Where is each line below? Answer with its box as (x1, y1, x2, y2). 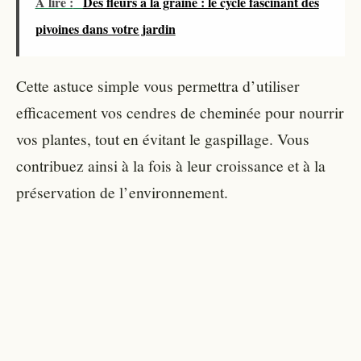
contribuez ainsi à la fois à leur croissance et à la (16, 154, 326, 176)
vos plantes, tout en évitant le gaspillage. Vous (16, 127, 309, 149)
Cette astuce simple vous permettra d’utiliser (16, 74, 300, 96)
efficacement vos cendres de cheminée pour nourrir (16, 101, 344, 122)
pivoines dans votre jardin (35, 19, 176, 38)
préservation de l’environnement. (16, 180, 228, 202)
